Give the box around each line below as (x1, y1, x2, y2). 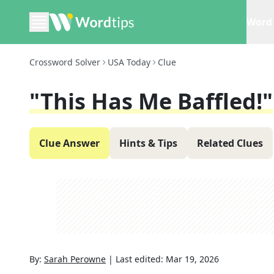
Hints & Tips (119, 136, 177, 150)
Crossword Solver (29, 56, 100, 68)
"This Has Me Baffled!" (29, 86, 273, 116)
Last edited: (116, 253, 166, 265)
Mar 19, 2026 (166, 253, 219, 265)
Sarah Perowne (44, 253, 106, 265)
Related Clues (197, 136, 263, 150)
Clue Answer (39, 136, 100, 150)
